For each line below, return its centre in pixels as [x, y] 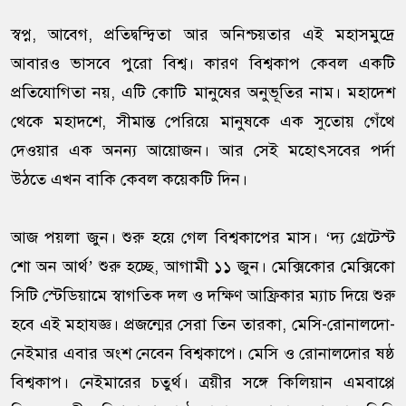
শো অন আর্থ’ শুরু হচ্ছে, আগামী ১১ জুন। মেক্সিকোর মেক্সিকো [203, 267]
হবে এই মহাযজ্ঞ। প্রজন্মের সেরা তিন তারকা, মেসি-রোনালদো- [203, 325]
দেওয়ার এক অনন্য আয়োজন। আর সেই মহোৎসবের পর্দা [203, 151]
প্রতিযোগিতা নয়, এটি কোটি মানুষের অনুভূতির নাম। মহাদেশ [203, 93]
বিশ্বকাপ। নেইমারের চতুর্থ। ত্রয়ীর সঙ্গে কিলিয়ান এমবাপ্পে [203, 383]
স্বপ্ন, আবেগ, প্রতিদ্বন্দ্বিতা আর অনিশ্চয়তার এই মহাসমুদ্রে [203, 35]
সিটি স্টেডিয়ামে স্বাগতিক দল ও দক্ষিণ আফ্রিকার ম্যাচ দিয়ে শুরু [203, 296]
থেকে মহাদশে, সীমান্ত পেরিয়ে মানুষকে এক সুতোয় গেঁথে [203, 122]
